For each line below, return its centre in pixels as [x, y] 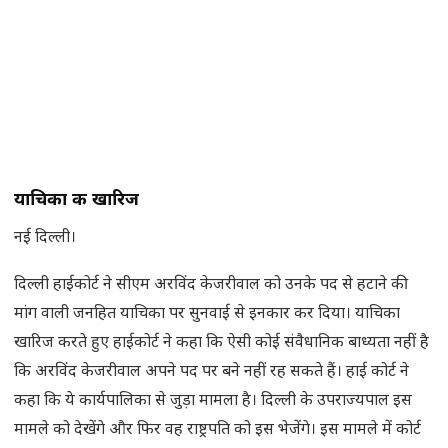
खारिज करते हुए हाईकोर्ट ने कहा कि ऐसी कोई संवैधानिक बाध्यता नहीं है [221, 344]
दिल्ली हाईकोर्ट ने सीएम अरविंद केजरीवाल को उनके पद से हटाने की [211, 286]
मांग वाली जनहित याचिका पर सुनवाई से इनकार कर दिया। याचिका [207, 315]
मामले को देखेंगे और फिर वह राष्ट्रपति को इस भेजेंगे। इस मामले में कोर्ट [217, 431]
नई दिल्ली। [45, 239]
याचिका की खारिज [76, 201]
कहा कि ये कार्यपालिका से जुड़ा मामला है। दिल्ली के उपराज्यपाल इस [213, 402]
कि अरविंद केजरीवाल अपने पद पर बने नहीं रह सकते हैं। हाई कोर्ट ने [211, 373]
